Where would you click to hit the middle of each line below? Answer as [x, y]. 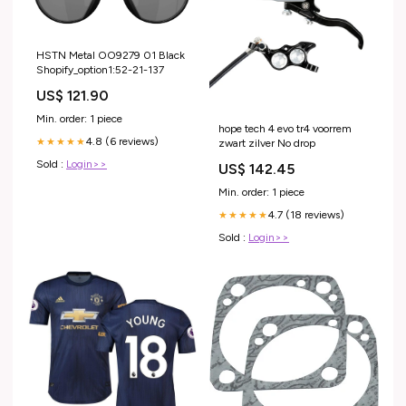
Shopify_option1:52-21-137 [100, 69]
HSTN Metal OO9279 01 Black [111, 55]
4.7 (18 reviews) [306, 215]
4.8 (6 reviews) [122, 141]
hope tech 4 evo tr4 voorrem [285, 129]
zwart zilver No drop [267, 144]
